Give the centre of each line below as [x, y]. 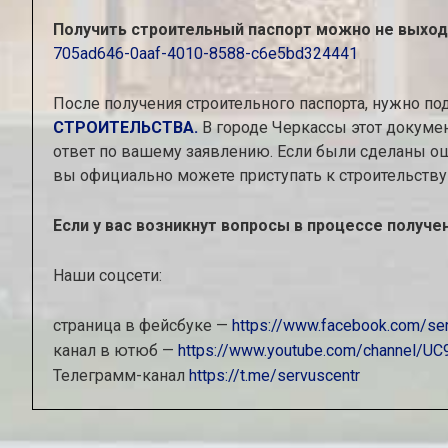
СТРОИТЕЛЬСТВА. [125, 127]
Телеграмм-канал [121, 375]
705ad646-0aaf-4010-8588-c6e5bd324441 [205, 53]
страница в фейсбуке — [142, 325]
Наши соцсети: [107, 275]
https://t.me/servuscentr [274, 375]
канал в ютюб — [115, 350]
